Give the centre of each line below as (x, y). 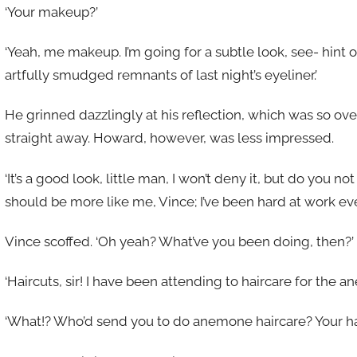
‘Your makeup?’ (51, 12)
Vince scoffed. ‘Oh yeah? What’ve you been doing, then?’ (179, 241)
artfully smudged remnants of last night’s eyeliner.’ (161, 75)
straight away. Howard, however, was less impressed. (169, 138)
